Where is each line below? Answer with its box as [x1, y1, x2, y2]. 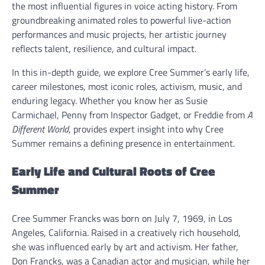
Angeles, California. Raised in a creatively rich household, [12, 225, 241, 240]
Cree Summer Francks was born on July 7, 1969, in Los [12, 211, 232, 226]
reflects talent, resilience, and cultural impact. [12, 41, 196, 56]
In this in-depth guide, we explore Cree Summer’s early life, [12, 64, 250, 79]
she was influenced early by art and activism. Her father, [12, 240, 238, 254]
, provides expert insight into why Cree [69, 121, 224, 136]
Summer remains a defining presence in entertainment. [12, 135, 235, 150]
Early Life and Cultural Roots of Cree [12, 161, 215, 181]
